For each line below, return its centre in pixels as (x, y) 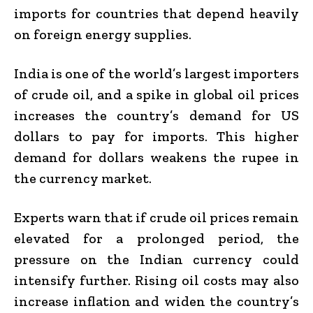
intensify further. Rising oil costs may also (156, 280)
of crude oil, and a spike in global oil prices (156, 94)
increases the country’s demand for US (156, 115)
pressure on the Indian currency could (156, 259)
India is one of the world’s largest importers (156, 73)
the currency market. (83, 178)
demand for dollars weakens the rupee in (156, 157)
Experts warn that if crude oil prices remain (156, 217)
